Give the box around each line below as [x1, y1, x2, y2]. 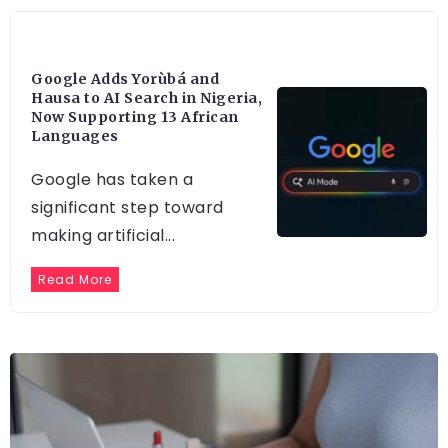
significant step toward [31, 195, 224, 219]
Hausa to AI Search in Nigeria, [31, 88, 262, 107]
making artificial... [31, 223, 175, 247]
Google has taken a [31, 167, 193, 191]
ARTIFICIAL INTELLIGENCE [37, 37, 220, 55]
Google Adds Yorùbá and [31, 69, 219, 88]
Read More [38, 270, 112, 288]
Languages [31, 126, 119, 145]
